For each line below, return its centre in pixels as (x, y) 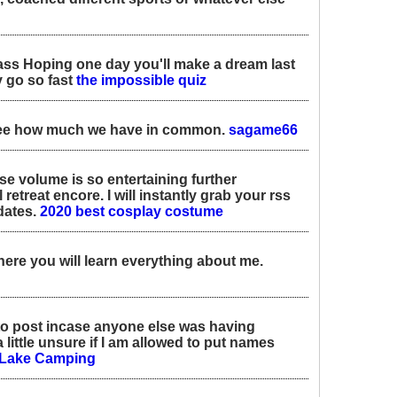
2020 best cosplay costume (132, 211)
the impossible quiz (141, 80)
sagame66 (263, 129)
